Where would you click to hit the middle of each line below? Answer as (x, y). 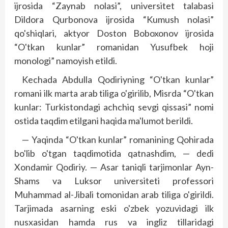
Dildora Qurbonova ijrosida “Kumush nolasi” (114, 19)
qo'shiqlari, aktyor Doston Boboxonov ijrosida (114, 33)
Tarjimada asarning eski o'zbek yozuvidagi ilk (114, 208)
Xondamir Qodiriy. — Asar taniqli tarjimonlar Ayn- (114, 167)
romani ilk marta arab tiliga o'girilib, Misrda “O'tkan (114, 93)
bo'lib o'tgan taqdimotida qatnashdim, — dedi (114, 153)
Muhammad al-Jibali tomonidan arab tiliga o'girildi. (114, 194)
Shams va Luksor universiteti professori (114, 181)
